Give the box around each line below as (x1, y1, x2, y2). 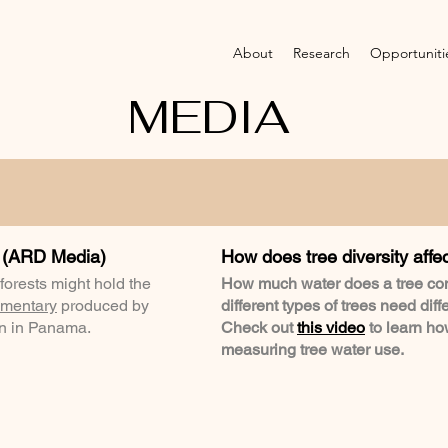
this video (297, 318, 365, 337)
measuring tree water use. (221, 340, 404, 359)
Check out (221, 318, 297, 337)
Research (293, 44, 350, 62)
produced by (57, 296, 149, 315)
